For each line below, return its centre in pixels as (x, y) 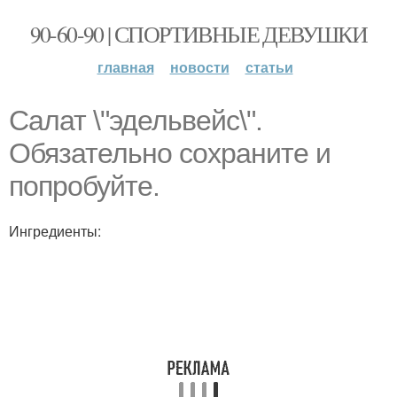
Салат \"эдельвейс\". (136, 121)
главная (125, 67)
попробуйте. (84, 186)
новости (199, 67)
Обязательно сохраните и (170, 153)
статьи (269, 67)
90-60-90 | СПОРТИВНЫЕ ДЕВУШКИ (198, 34)
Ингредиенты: (55, 231)
